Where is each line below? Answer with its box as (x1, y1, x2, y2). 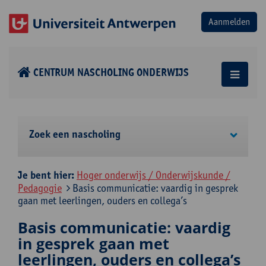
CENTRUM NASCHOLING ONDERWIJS (33, 66, 189, 79)
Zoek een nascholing (29, 128, 121, 141)
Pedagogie (18, 182, 62, 194)
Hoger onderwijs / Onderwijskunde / (77, 169, 230, 181)
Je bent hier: (18, 169, 77, 182)
